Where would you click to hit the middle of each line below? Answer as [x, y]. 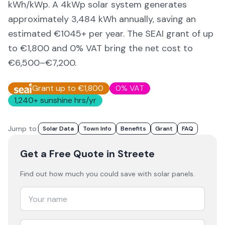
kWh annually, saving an [146, 19]
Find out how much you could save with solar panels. [107, 174]
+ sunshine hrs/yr [65, 100]
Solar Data [58, 129]
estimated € [34, 34]
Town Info [97, 129]
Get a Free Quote [62, 154]
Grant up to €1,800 [68, 88]
